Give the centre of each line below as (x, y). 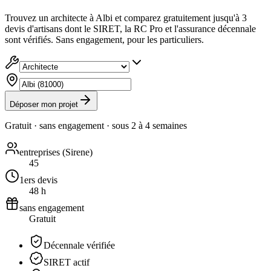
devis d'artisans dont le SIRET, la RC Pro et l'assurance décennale (130, 28)
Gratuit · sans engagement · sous (68, 125)
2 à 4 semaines (159, 125)
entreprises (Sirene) (56, 152)
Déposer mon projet (44, 104)
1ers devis (38, 180)
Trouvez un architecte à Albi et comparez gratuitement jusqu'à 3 (126, 18)
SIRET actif (67, 262)
